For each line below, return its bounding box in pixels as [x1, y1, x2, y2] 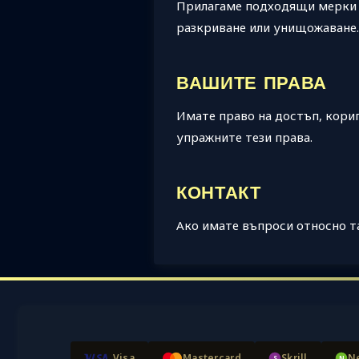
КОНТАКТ [176, 184, 261, 203]
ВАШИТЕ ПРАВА [176, 75, 327, 93]
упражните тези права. [176, 128, 313, 145]
